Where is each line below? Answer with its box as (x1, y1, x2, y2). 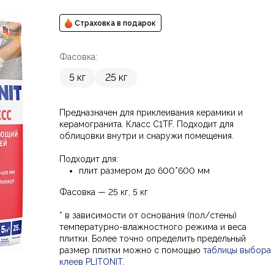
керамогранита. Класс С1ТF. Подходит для (59, 119, 234, 130)
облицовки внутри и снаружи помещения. (59, 131, 234, 141)
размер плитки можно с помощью (59, 245, 203, 256)
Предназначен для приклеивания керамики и (59, 108, 245, 118)
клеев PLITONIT (59, 257, 122, 267)
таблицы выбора (202, 245, 271, 256)
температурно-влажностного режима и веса (59, 222, 246, 232)
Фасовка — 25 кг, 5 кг (59, 187, 148, 198)
